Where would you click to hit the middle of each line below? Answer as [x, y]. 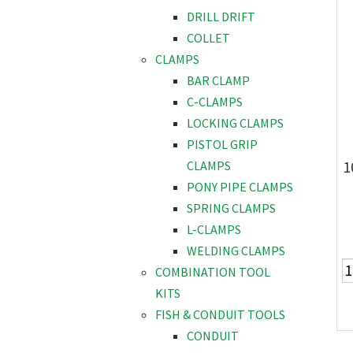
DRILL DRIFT [221, 17]
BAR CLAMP [218, 81]
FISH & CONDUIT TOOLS [220, 315]
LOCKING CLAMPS [235, 123]
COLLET [208, 38]
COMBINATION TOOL [213, 272]
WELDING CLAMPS [236, 251]
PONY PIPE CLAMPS [240, 187]
